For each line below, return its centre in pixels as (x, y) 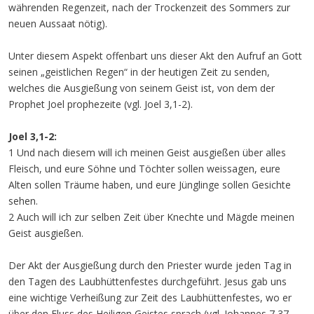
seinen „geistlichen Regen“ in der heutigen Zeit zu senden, (139, 72)
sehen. (23, 201)
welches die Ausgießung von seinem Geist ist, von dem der (142, 88)
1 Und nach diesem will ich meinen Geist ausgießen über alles (147, 152)
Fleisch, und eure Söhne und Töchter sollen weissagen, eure (144, 169)
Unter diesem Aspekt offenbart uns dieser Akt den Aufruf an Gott (155, 56)
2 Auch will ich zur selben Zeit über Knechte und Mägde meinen (151, 217)
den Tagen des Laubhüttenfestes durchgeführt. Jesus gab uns (148, 281)
